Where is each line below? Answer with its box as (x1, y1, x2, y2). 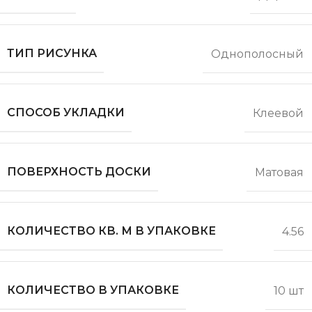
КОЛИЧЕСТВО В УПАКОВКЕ (7, 283, 179, 297)
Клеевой (253, 106, 304, 120)
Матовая (255, 165, 304, 179)
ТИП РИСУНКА (7, 47, 97, 61)
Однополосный (211, 47, 304, 61)
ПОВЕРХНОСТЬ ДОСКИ (7, 165, 151, 179)
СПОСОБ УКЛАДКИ (7, 106, 125, 120)
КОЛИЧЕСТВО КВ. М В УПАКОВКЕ (7, 224, 216, 238)
